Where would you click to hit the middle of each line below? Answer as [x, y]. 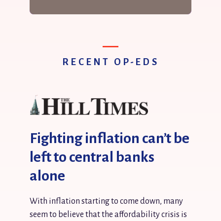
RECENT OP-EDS [110, 62]
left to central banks [92, 157]
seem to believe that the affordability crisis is [108, 215]
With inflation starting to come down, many [106, 202]
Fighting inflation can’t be [110, 138]
